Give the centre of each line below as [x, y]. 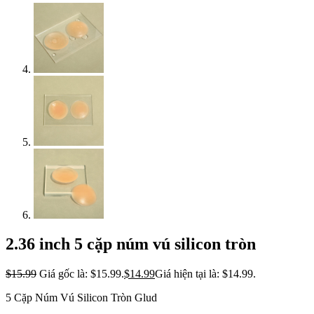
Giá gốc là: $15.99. [82, 274]
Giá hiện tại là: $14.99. [205, 274]
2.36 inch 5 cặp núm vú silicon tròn [131, 244]
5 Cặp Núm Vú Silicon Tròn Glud [81, 298]
